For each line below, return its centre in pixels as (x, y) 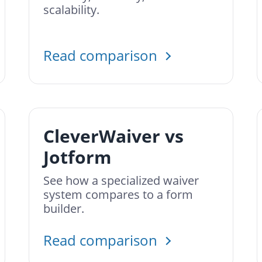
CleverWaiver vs (113, 136)
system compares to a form (118, 194)
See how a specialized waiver (121, 180)
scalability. (71, 10)
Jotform (77, 157)
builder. (64, 208)
